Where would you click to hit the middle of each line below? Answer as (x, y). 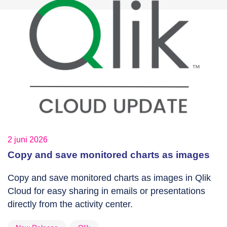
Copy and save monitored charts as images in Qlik (109, 178)
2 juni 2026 (28, 140)
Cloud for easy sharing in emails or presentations (106, 191)
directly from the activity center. (70, 204)
